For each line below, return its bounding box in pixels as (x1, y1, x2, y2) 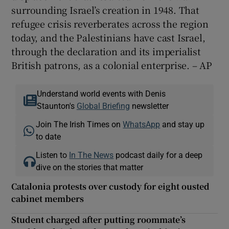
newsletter (129, 102, 169, 110)
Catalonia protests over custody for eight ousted (11, 180, 210, 193)
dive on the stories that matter (36, 163, 144, 172)
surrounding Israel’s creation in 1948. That (11, 3, 199, 17)
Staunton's (36, 102, 77, 110)
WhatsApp (123, 120, 161, 129)
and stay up (160, 120, 205, 129)
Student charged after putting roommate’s (11, 214, 186, 226)
